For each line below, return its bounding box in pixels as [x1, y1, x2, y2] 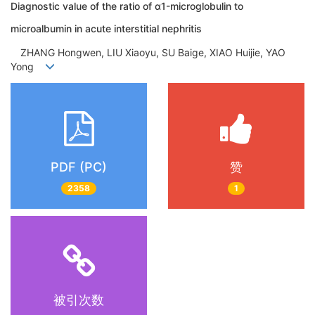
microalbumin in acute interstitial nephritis [11, 22, 202, 34]
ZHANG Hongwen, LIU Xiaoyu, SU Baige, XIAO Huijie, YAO [11, 46, 285, 59]
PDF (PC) [51, 159, 107, 174]
